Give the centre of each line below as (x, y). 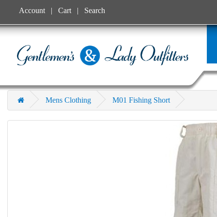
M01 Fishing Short (141, 100)
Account (32, 10)
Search (95, 10)
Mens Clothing (68, 100)
